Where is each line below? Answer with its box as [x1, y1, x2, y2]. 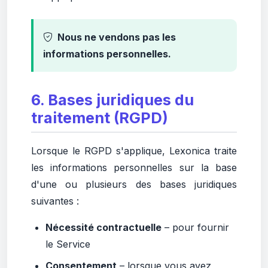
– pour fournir [162, 221, 229, 233]
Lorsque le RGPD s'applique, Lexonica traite [31, 145, 237, 157]
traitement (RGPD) [31, 109, 168, 127]
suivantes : [31, 195, 79, 207]
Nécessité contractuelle [45, 221, 162, 233]
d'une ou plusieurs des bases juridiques [31, 178, 237, 190]
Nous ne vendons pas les [57, 31, 176, 43]
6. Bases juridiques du [31, 91, 194, 109]
